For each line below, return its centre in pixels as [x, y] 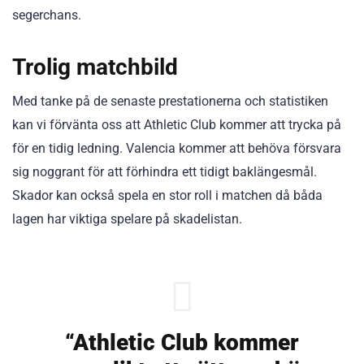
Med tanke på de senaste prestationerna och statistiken [170, 102]
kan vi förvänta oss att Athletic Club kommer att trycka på [177, 125]
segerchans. [47, 15]
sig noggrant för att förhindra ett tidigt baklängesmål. [165, 172]
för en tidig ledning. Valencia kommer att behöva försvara [177, 149]
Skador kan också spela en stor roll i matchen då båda [167, 196]
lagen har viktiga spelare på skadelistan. [127, 219]
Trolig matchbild [95, 67]
